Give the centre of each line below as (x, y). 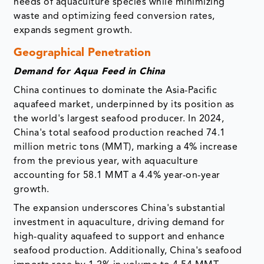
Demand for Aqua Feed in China (90, 72)
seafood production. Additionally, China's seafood (128, 251)
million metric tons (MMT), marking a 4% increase (126, 148)
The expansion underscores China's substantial (120, 209)
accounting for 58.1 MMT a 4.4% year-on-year (117, 176)
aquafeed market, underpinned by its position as (124, 105)
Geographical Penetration (82, 54)
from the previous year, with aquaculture (106, 162)
